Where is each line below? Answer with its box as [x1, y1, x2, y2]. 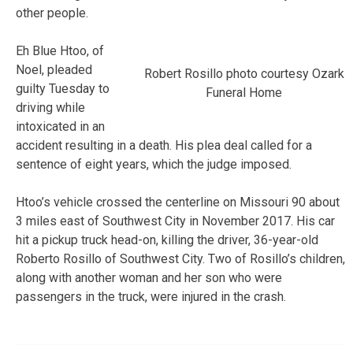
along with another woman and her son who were [16, 269, 282, 285]
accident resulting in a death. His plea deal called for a [16, 137, 312, 153]
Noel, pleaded [16, 61, 92, 77]
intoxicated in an [16, 118, 105, 134]
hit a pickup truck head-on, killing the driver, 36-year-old [16, 232, 318, 247]
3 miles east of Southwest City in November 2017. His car [16, 213, 335, 229]
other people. [16, 5, 88, 20]
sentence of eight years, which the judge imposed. [16, 156, 292, 172]
